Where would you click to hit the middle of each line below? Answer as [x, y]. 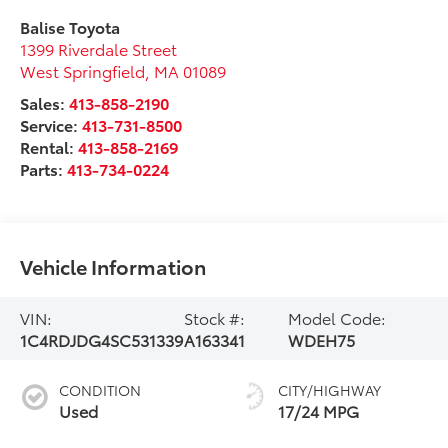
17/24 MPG [318, 411]
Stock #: [215, 317]
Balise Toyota [70, 27]
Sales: [45, 103]
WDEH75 [322, 339]
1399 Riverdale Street [99, 49]
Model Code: [337, 317]
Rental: [49, 147]
